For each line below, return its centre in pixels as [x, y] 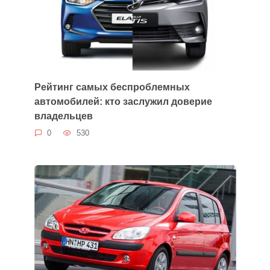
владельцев [63, 116]
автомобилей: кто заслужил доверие [123, 101]
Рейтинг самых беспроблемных [112, 87]
